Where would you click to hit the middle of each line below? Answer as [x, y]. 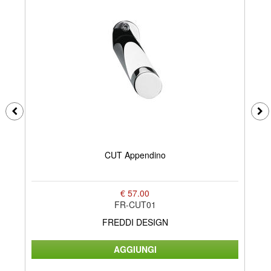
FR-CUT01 [135, 204]
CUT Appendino [135, 155]
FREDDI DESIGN [135, 222]
